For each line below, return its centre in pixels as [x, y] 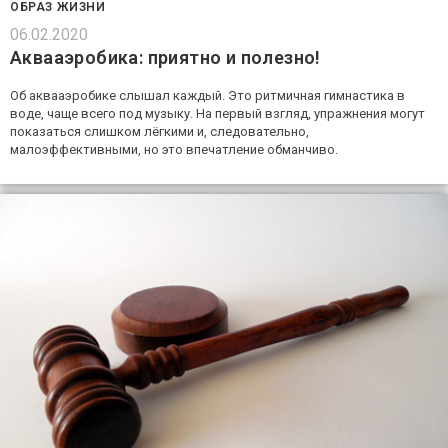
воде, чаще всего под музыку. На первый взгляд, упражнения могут [217, 114]
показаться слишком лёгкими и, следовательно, [159, 132]
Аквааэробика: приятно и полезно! [165, 58]
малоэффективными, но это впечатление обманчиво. [174, 150]
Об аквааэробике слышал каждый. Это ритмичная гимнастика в [207, 96]
